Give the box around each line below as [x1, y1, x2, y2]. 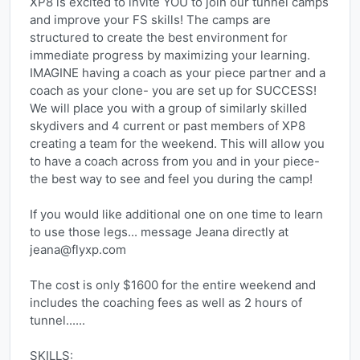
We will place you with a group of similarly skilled [30, 100, 307, 116]
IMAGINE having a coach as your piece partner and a [30, 65, 325, 80]
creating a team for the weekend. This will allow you [30, 136, 325, 151]
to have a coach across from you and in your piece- [30, 153, 320, 169]
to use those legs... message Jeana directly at [30, 224, 288, 239]
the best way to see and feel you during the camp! [30, 171, 313, 186]
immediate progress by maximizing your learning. [30, 47, 310, 63]
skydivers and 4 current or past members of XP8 [30, 118, 305, 133]
